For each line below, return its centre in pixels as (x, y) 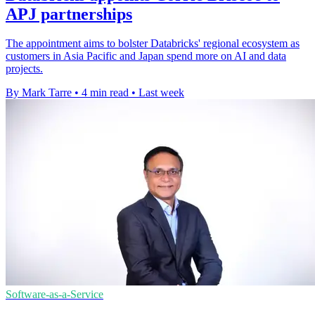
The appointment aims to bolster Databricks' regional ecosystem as (153, 44)
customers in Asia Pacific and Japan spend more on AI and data (146, 56)
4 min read (105, 93)
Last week (161, 93)
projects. (24, 69)
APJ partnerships (69, 14)
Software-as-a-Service (54, 295)
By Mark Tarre (39, 93)
